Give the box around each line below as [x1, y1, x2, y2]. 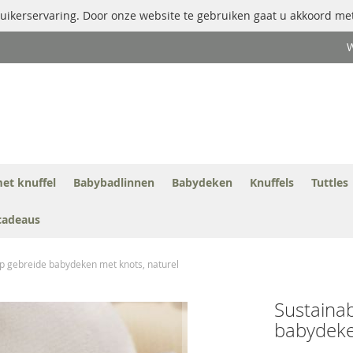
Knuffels [250, 175, 294, 190]
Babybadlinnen [73, 175, 154, 190]
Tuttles [311, 175, 348, 190]
